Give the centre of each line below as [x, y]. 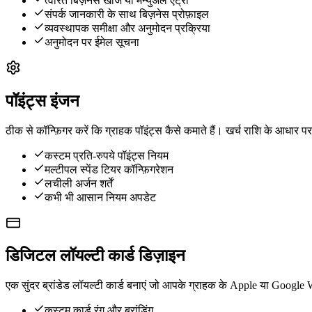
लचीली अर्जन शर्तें [79, 183]
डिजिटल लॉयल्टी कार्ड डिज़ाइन [95, 256]
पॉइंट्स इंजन [42, 101]
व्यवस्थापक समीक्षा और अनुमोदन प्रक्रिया [127, 28]
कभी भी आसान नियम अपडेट [100, 197]
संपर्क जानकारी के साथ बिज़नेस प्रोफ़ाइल [127, 14]
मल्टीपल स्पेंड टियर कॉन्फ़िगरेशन [109, 169]
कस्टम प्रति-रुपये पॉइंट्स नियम [107, 155]
